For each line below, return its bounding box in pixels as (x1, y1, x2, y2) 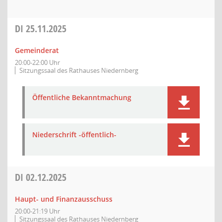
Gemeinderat (15, 46, 59, 55)
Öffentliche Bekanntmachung (32, 93, 131, 102)
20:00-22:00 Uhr (15, 58, 60, 67)
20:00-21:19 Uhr (15, 207, 60, 216)
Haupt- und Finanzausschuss (15, 194, 112, 204)
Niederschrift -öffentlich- (32, 130, 116, 139)
